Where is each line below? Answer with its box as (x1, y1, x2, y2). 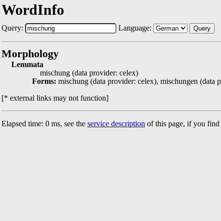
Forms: (32, 77, 58, 85)
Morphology (1, 47, 59, 60)
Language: (116, 24, 153, 32)
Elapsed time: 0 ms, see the (1, 119, 87, 128)
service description (87, 119, 145, 128)
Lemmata (11, 60, 43, 69)
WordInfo (1, 1, 64, 18)
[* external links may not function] (1, 94, 109, 102)
